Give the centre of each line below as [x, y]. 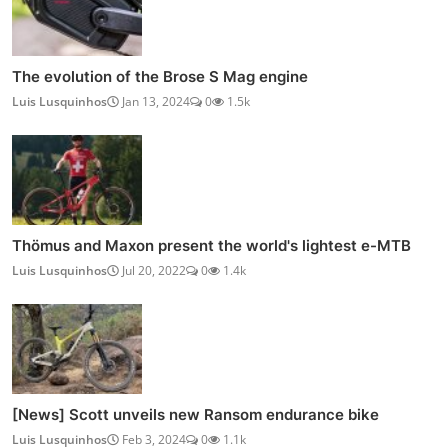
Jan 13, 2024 [154, 101]
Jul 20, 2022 [152, 270]
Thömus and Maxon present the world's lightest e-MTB [211, 245]
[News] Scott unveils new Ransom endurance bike [195, 414]
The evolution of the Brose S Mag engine [160, 76]
